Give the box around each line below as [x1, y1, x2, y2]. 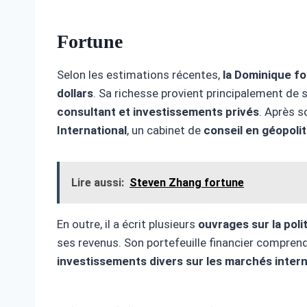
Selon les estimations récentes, [57, 68, 223, 82]
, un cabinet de [127, 123, 204, 138]
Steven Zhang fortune [130, 176, 244, 190]
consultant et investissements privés [57, 105, 259, 119]
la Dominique [223, 68, 294, 82]
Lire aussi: [71, 176, 124, 190]
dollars [57, 86, 93, 101]
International [57, 123, 127, 138]
